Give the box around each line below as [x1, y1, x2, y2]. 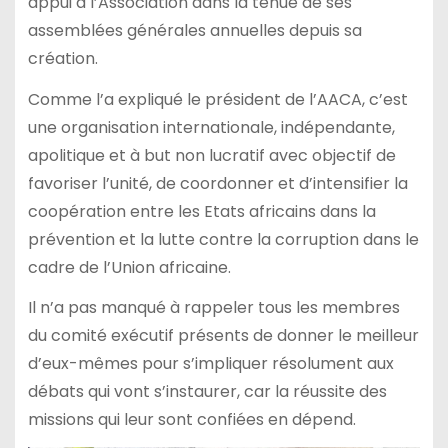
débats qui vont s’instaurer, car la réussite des [27, 380, 387, 404]
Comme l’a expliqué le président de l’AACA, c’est [27, 87, 408, 111]
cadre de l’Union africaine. [27, 255, 231, 279]
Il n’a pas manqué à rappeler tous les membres [27, 296, 400, 320]
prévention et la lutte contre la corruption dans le [27, 227, 419, 251]
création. [27, 46, 98, 70]
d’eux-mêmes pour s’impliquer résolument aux [27, 352, 394, 376]
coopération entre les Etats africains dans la [27, 199, 376, 223]
